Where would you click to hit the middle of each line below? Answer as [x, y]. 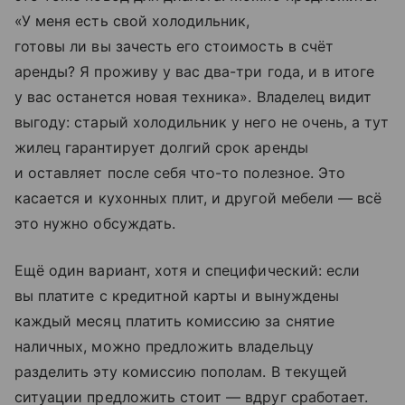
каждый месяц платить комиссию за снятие [174, 321]
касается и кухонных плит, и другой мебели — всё [198, 198]
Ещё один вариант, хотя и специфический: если [188, 271]
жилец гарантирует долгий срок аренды [161, 148]
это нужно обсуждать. [95, 224]
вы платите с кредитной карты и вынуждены [177, 296]
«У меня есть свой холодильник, [132, 21]
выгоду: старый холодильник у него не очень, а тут [202, 122]
